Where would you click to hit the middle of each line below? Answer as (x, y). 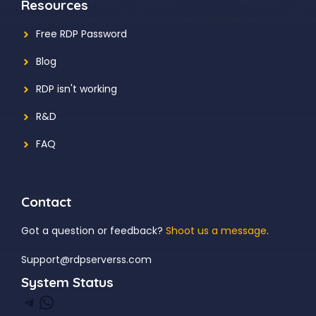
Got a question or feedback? (93, 231)
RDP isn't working (77, 89)
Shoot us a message (216, 231)
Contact (46, 202)
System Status (67, 282)
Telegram (30, 301)
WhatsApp (43, 301)
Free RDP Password (81, 34)
